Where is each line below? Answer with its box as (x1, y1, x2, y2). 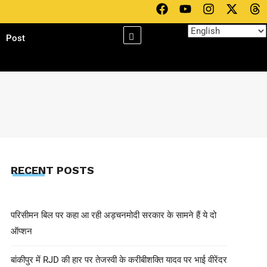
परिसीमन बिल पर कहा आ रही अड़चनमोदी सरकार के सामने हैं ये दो (10, 209, 216, 221)
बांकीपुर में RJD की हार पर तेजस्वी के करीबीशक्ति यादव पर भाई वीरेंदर (10, 254, 227, 265)
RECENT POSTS (10, 163, 94, 176)
